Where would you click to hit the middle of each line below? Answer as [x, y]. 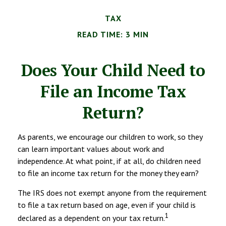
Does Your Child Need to [113, 70]
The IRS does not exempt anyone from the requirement [112, 192]
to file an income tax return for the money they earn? [108, 173]
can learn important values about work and [91, 149]
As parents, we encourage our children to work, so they [110, 136]
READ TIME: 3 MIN [113, 34]
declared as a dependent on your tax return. [91, 218]
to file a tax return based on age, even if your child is [107, 205]
